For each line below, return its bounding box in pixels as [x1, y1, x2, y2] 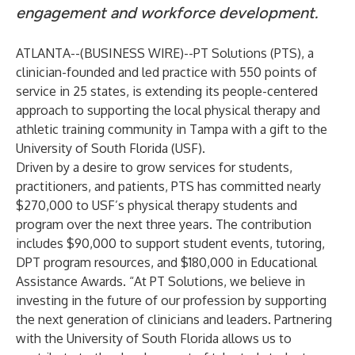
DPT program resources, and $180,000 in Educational [16, 254, 317, 270]
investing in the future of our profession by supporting [16, 292, 326, 308]
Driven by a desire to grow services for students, [16, 159, 292, 175]
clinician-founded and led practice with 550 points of [16, 64, 317, 80]
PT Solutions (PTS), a [193, 45, 314, 61]
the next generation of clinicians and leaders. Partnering [16, 311, 332, 327]
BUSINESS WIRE [84, 45, 180, 61]
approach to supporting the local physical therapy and [16, 102, 320, 118]
